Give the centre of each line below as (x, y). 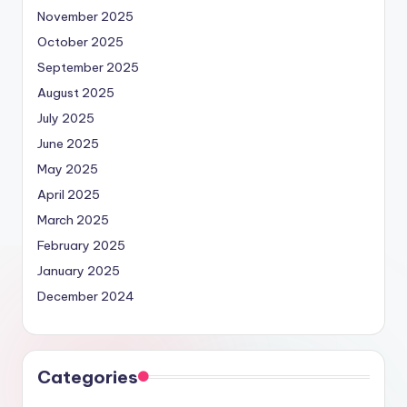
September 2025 (88, 68)
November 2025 (85, 17)
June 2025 (68, 144)
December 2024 (86, 297)
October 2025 (80, 42)
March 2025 (73, 220)
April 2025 (69, 195)
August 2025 (76, 93)
